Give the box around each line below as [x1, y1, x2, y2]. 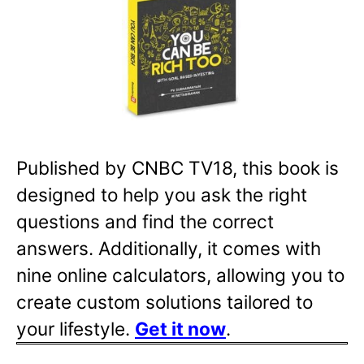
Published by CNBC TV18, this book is [16, 157, 339, 180]
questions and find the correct [16, 210, 274, 233]
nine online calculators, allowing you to [16, 264, 344, 287]
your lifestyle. [16, 318, 135, 340]
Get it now [135, 318, 226, 340]
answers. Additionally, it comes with [16, 237, 321, 260]
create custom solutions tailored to [16, 291, 313, 314]
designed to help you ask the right [16, 184, 307, 206]
